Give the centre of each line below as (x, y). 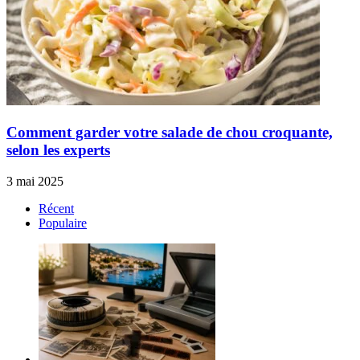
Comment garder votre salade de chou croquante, (170, 133)
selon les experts (58, 150)
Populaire (63, 223)
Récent (56, 208)
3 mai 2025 (35, 181)
